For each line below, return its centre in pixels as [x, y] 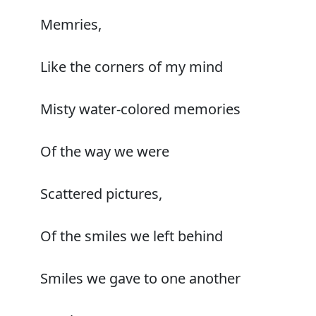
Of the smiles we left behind [132, 236]
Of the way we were [105, 151]
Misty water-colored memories [140, 109]
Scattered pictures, [101, 193]
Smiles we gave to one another [140, 278]
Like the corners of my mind [132, 66]
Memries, [71, 24]
